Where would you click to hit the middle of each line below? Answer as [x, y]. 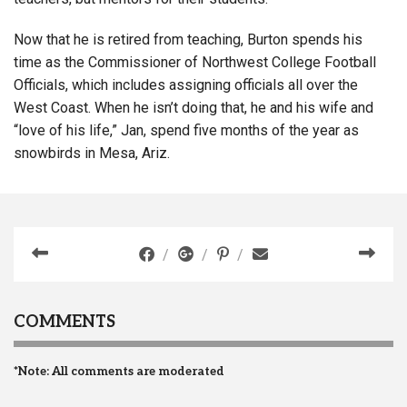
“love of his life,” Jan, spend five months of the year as [186, 131]
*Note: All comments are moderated [119, 372]
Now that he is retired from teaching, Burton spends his [188, 40]
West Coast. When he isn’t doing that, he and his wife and [194, 108]
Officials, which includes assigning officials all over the [186, 85]
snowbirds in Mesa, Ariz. [92, 154]
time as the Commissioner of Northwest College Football [195, 63]
